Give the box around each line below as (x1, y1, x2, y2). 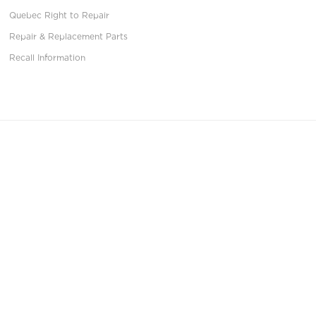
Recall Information (9, 53, 86, 63)
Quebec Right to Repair (9, 11, 110, 20)
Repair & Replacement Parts (9, 32, 128, 42)
